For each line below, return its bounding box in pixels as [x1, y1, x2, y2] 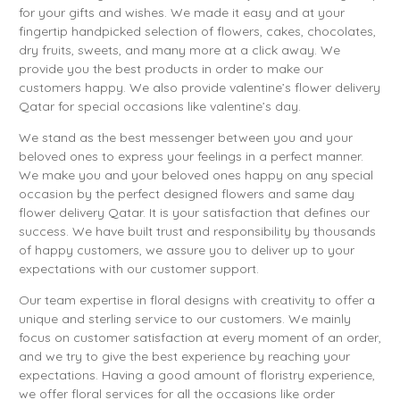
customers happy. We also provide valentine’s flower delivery [19, 79, 380, 96]
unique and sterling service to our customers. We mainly [19, 310, 351, 327]
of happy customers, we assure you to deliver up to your [19, 241, 354, 258]
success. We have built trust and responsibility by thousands [19, 222, 376, 239]
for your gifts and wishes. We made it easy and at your [19, 4, 345, 21]
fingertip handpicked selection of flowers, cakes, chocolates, [19, 22, 376, 39]
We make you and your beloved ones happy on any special [19, 166, 373, 183]
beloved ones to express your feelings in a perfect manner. [19, 147, 363, 164]
